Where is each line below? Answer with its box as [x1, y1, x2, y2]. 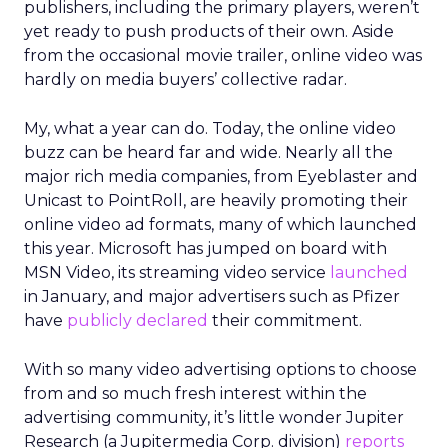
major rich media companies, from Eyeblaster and [24, 167, 418, 186]
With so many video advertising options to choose [24, 360, 417, 379]
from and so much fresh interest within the [24, 384, 367, 403]
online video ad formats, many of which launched [24, 215, 417, 234]
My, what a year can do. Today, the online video [24, 119, 396, 138]
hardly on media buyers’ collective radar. [24, 70, 347, 89]
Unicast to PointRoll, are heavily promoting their [24, 191, 408, 210]
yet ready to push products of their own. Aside [24, 22, 394, 41]
